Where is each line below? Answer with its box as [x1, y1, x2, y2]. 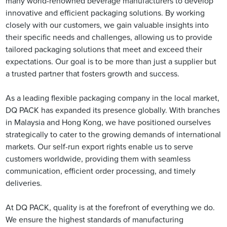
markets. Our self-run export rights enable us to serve [6, 143, 194, 152]
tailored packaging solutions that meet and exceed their [6, 46, 203, 54]
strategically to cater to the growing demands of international [6, 131, 221, 139]
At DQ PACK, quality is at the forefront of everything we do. [6, 204, 215, 212]
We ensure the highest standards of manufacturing [6, 216, 184, 224]
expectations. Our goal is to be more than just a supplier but [6, 58, 217, 66]
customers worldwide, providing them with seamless [6, 155, 191, 164]
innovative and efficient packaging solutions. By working [6, 9, 205, 18]
